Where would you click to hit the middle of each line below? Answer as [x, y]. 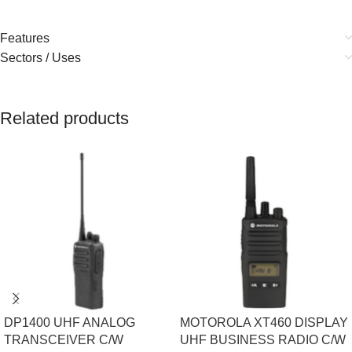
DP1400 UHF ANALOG [70, 322]
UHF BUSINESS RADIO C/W [263, 339]
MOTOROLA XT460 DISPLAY [264, 322]
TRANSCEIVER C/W [64, 339]
